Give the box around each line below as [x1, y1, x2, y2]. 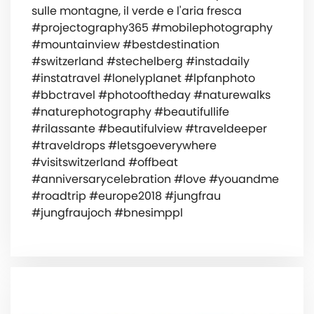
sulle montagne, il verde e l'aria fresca [32, 3, 242, 20]
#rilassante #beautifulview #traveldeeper [32, 121, 267, 137]
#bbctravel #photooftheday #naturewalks [32, 87, 271, 104]
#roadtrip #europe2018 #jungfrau [32, 188, 221, 205]
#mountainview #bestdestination [32, 36, 219, 53]
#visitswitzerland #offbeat [32, 154, 178, 171]
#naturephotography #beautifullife [32, 104, 229, 121]
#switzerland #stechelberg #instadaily [32, 53, 250, 70]
